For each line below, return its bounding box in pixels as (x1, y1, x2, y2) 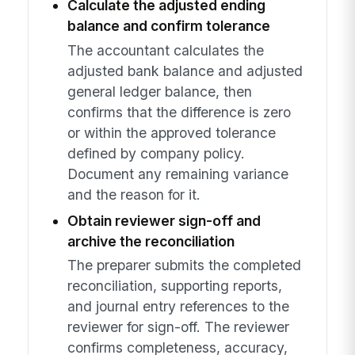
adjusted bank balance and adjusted (67, 62, 303, 79)
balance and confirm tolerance (67, 17, 270, 35)
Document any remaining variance (67, 165, 288, 182)
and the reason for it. (67, 185, 200, 203)
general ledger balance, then (67, 82, 252, 100)
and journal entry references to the (67, 298, 289, 315)
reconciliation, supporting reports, (67, 277, 282, 295)
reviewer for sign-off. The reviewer (67, 319, 289, 336)
